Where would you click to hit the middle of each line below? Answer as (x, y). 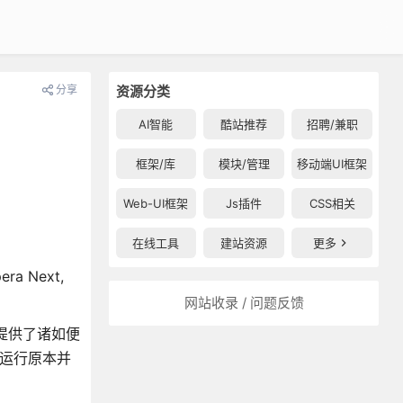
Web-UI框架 (156, 203)
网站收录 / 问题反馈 (244, 303)
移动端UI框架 (332, 164)
